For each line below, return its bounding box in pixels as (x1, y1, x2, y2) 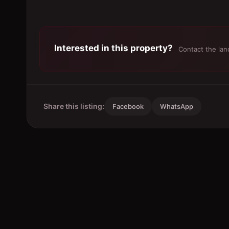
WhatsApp (160, 102, 193, 110)
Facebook (112, 102, 144, 110)
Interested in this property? (54, 43, 173, 53)
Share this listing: (43, 102, 104, 110)
